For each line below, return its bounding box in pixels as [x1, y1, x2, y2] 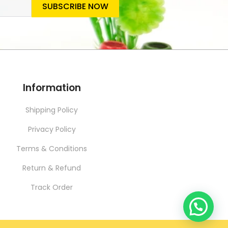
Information [22, 81, 81, 95]
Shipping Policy [25, 105, 78, 115]
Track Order [31, 182, 73, 192]
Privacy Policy [27, 124, 76, 134]
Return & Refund [22, 163, 81, 173]
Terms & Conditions [16, 144, 87, 154]
